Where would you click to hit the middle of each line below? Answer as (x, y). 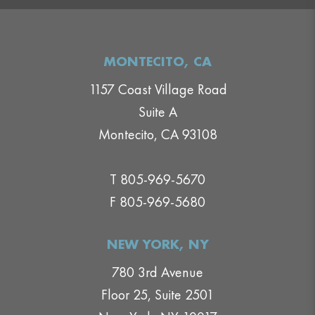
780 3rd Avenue (157, 272)
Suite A (157, 111)
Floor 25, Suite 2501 (157, 294)
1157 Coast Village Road (157, 89)
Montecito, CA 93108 (157, 134)
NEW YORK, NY (157, 243)
